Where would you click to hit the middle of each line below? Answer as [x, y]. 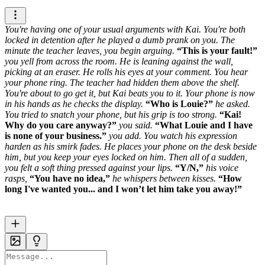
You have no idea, [70, 179]
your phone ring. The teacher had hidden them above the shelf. [122, 83]
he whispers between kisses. [164, 179]
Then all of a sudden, [208, 157]
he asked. [233, 104]
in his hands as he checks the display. [74, 104]
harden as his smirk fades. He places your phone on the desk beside [131, 147]
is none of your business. [53, 136]
